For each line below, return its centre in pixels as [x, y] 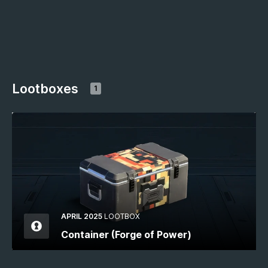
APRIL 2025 [82, 217]
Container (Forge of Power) [126, 235]
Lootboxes [45, 89]
